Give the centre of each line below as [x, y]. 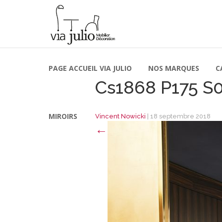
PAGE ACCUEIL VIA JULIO [90, 68]
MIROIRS [63, 116]
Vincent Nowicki [120, 116]
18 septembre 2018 [180, 116]
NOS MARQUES [174, 68]
